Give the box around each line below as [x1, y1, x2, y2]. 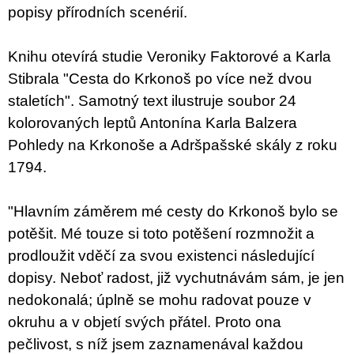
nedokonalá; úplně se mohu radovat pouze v [8, 292, 311, 309]
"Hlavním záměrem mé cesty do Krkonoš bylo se [8, 203, 338, 220]
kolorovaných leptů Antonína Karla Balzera [8, 115, 297, 132]
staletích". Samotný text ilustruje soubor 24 [8, 92, 296, 110]
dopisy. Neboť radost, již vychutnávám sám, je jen [8, 269, 345, 287]
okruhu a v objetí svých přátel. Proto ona [8, 314, 281, 331]
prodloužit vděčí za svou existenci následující [8, 247, 314, 265]
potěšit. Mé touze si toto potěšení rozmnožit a [8, 225, 314, 243]
